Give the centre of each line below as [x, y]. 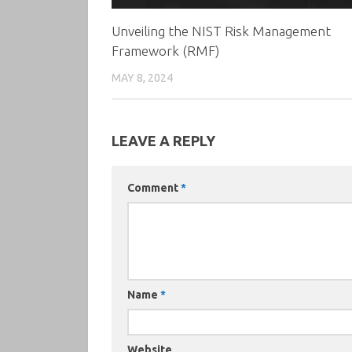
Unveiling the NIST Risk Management [221, 31]
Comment [154, 188]
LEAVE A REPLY [163, 141]
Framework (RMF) [165, 50]
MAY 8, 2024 [142, 77]
